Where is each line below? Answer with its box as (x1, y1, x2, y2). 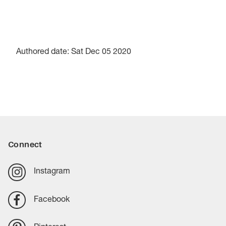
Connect (8, 139, 42, 149)
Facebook (34, 196, 70, 204)
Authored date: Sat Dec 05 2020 (16, 48, 131, 56)
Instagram (34, 168, 71, 177)
